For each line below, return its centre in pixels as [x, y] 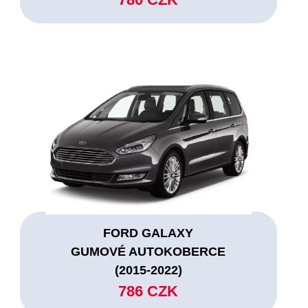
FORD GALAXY [148, 233]
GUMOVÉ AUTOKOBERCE [148, 251]
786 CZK [148, 291]
